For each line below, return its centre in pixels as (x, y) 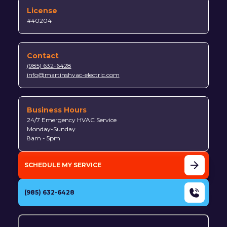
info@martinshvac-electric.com (73, 74)
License (42, 10)
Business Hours (56, 110)
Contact (43, 55)
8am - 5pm (43, 138)
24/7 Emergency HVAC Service (71, 120)
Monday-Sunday (53, 129)
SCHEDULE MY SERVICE (63, 165)
